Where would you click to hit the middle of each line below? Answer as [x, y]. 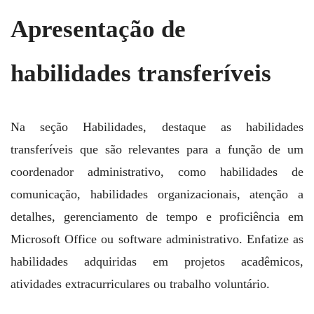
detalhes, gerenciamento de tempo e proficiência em [157, 216]
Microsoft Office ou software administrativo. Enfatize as [157, 239]
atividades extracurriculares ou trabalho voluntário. [140, 284]
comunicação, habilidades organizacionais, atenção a [157, 194]
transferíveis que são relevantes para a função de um [157, 149]
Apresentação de [98, 29]
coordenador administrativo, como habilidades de [157, 171]
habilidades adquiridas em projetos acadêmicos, [157, 261]
